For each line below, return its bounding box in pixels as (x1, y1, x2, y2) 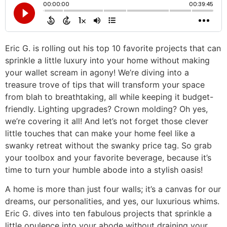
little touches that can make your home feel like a (5, 128, 195, 138)
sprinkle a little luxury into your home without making (5, 55, 210, 65)
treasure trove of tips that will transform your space (5, 80, 205, 90)
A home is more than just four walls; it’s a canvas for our (5, 184, 221, 195)
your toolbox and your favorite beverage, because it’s (5, 153, 211, 163)
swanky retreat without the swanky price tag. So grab (5, 140, 212, 150)
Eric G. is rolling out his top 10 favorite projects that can (5, 43, 221, 53)
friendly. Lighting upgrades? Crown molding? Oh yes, (5, 104, 208, 114)
